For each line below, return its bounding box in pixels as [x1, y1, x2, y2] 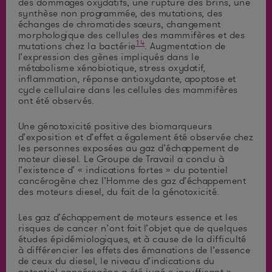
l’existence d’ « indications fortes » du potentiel [18, 163, 228, 176]
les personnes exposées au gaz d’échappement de [18, 141, 239, 154]
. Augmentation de [144, 39, 226, 52]
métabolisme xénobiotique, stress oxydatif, [18, 61, 206, 74]
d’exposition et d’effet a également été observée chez [18, 131, 254, 143]
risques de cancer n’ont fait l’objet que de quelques [18, 222, 248, 234]
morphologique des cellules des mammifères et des [18, 29, 245, 41]
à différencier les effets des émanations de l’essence [18, 243, 251, 256]
